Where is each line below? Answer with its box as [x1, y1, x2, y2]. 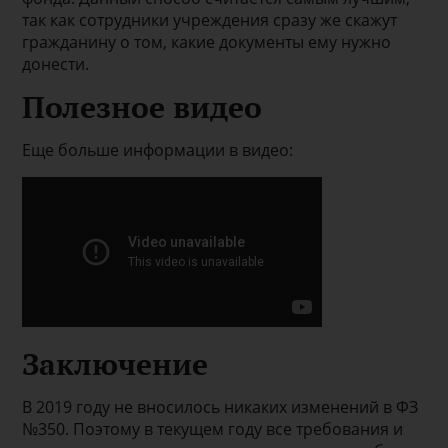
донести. [22, 52, 90, 75]
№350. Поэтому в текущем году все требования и [22, 417, 404, 440]
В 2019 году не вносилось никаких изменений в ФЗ [22, 395, 419, 418]
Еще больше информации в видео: [22, 138, 294, 161]
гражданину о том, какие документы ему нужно [22, 30, 392, 53]
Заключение [22, 343, 209, 384]
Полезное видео [22, 86, 263, 127]
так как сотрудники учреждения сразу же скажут [22, 8, 398, 31]
